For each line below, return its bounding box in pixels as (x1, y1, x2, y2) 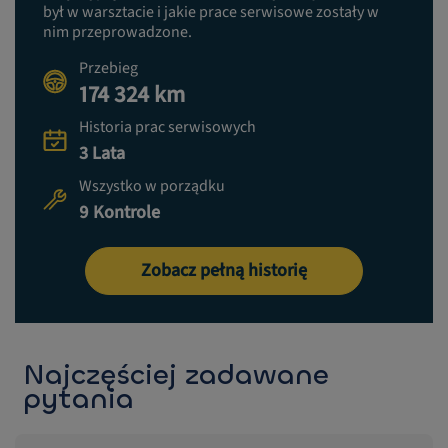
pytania (23, 380, 134, 417)
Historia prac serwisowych (79, 115, 256, 138)
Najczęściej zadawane (23, 356, 329, 393)
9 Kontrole (79, 199, 160, 225)
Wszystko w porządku (79, 174, 225, 197)
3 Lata (79, 140, 125, 166)
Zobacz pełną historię (141, 257, 307, 283)
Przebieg (79, 56, 138, 79)
